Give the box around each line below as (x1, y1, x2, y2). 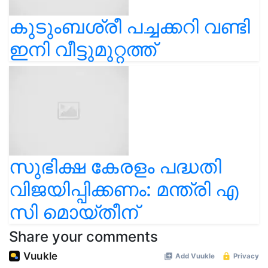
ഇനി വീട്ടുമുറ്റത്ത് (9, 38, 156, 61)
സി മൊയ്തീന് (9, 200, 138, 224)
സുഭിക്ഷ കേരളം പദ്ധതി (9, 155, 221, 178)
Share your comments (9, 228, 158, 245)
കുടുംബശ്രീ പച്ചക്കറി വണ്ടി (9, 15, 250, 38)
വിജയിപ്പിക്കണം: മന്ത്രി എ (9, 178, 239, 201)
